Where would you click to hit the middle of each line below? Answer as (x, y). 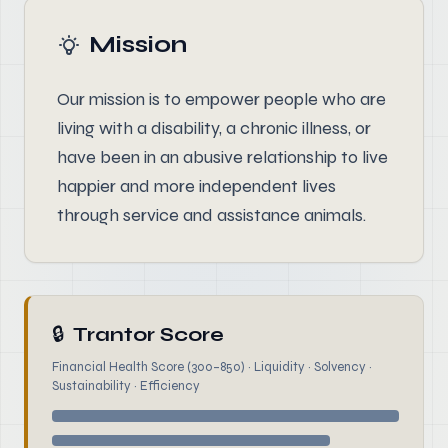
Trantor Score (148, 334)
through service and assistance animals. (211, 215)
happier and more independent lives (196, 186)
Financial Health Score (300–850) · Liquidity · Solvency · (212, 367)
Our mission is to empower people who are (221, 99)
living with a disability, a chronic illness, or (214, 128)
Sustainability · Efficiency (126, 386)
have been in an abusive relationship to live (222, 157)
